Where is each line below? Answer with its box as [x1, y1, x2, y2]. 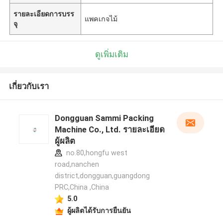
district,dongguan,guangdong [54, 172, 150, 180]
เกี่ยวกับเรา [8, 81, 49, 92]
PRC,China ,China [54, 183, 109, 192]
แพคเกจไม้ [85, 14, 118, 23]
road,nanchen [54, 160, 99, 169]
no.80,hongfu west [64, 149, 127, 157]
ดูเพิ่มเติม [95, 49, 128, 59]
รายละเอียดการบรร [13, 9, 75, 18]
